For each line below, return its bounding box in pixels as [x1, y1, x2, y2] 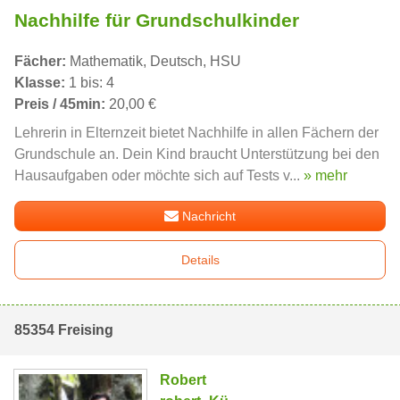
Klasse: [14, 74, 65, 90]
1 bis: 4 [65, 74, 114, 90]
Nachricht [182, 208, 237, 223]
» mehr [304, 167, 347, 183]
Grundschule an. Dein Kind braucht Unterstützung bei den [14, 146, 379, 162]
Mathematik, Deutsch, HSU [66, 53, 241, 69]
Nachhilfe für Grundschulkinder [14, 9, 299, 30]
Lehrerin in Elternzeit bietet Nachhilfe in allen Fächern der [14, 124, 379, 140]
